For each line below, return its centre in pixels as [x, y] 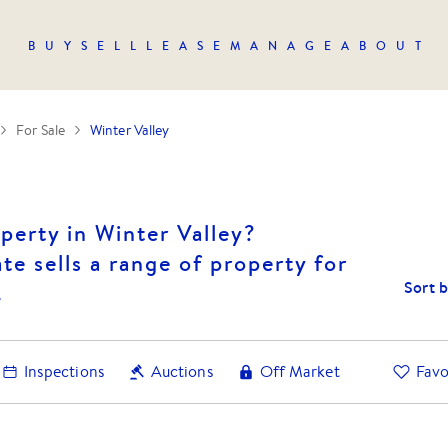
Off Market [299, 371]
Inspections [64, 371]
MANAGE [285, 45]
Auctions [182, 371]
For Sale [41, 130]
